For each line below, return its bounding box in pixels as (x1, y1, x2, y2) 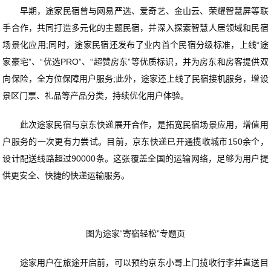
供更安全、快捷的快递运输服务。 (2, 170, 130, 180)
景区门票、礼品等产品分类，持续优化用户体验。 (2, 90, 189, 100)
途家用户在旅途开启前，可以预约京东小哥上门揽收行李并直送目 (2, 257, 269, 267)
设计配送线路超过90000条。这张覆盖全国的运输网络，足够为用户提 (2, 153, 269, 163)
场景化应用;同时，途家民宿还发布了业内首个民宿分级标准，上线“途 (2, 39, 269, 50)
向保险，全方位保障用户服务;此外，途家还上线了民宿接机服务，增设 (2, 73, 269, 83)
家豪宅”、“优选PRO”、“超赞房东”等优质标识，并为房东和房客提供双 (2, 56, 269, 67)
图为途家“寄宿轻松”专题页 (86, 228, 185, 238)
